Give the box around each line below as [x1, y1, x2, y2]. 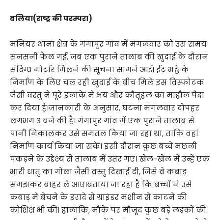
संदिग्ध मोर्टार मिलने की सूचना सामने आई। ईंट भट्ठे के [10, 64, 189, 75]
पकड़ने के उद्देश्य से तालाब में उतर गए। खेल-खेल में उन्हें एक [10, 153, 210, 164]
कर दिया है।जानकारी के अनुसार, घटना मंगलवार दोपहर [10, 102, 199, 113]
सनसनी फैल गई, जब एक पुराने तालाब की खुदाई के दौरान [10, 51, 208, 62]
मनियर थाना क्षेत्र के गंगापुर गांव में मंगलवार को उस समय [10, 38, 207, 49]
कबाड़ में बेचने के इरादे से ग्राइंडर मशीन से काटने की [10, 192, 187, 202]
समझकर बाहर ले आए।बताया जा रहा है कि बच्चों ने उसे [10, 179, 192, 190]
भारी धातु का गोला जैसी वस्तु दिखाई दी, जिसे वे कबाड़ [10, 166, 187, 177]
